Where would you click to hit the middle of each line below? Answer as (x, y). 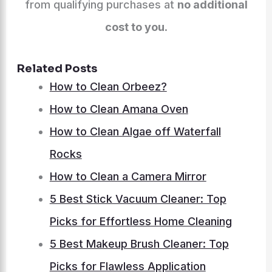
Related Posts (57, 69)
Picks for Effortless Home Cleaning (141, 222)
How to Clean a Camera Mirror (128, 177)
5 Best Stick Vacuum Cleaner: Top (138, 199)
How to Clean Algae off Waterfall (135, 132)
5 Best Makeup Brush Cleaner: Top (139, 244)
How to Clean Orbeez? (108, 87)
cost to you (134, 27)
